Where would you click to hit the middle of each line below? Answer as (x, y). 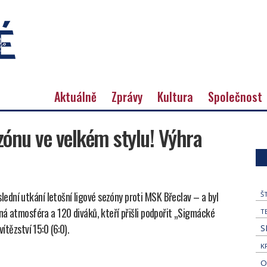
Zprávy (127, 96)
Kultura (175, 96)
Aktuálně (75, 96)
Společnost (235, 96)
